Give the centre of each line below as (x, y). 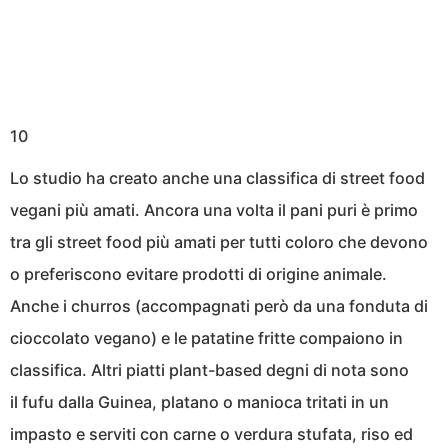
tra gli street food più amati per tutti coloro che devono (219, 241)
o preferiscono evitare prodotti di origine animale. (198, 273)
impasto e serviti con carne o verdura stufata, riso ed (211, 433)
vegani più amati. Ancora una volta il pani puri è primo (214, 209)
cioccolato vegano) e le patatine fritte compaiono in (206, 337)
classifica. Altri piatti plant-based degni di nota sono (209, 369)
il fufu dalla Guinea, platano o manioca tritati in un (199, 401)
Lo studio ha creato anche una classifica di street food (217, 177)
